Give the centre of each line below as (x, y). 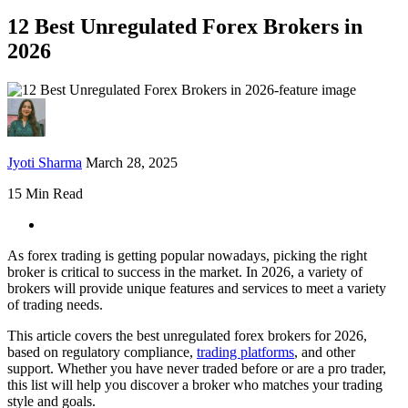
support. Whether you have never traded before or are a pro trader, (197, 368)
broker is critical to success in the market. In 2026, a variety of (185, 272)
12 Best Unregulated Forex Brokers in (185, 27)
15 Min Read (45, 194)
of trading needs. (55, 305)
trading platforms (245, 352)
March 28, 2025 (132, 163)
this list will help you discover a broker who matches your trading (195, 385)
